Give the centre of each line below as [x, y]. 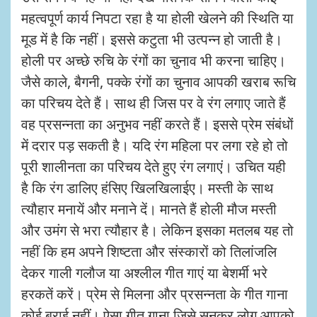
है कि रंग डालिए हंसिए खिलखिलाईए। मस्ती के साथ [147, 188]
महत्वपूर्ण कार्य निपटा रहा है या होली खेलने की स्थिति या [157, 18]
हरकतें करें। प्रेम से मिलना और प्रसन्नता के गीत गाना [155, 294]
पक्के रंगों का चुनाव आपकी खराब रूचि [201, 81]
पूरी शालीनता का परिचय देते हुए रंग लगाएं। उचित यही [154, 166]
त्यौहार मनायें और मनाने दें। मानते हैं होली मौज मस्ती [149, 209]
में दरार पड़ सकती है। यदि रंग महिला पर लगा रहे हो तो [155, 145]
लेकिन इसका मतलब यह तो [227, 230]
